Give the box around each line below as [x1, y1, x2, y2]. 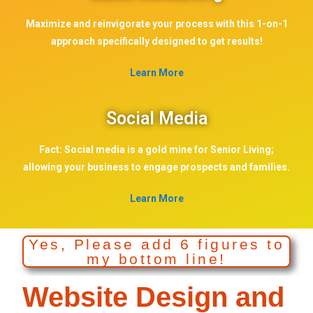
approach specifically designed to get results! [50, 36, 263, 47]
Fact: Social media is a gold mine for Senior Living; [39, 144, 274, 155]
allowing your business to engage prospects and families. [23, 161, 290, 173]
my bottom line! [87, 251, 226, 267]
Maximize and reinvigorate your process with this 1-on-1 [25, 18, 288, 29]
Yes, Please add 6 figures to [29, 236, 284, 252]
